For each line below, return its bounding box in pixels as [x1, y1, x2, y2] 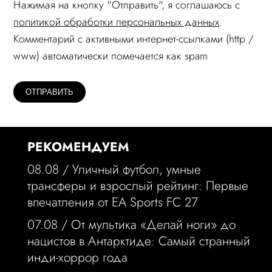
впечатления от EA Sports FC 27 [27, 193, 198, 212]
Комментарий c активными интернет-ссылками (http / [13, 31, 254, 47]
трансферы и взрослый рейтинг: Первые [27, 177, 248, 195]
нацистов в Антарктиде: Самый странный [27, 232, 250, 251]
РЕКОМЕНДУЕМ [27, 138, 129, 157]
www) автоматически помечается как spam [13, 48, 208, 64]
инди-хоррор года [27, 248, 127, 267]
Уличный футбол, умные [72, 160, 201, 179]
